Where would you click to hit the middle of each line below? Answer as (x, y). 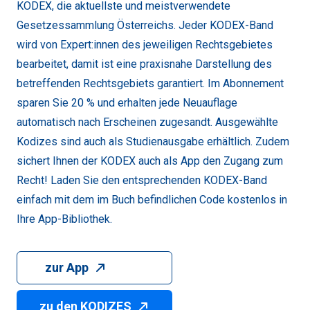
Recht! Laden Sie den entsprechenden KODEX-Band (142, 180)
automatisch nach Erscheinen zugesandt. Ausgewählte (147, 122)
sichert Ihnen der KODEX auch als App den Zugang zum (150, 161)
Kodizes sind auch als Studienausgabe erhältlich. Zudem (153, 141)
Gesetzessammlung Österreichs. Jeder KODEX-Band (145, 25)
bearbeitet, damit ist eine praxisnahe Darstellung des (144, 64)
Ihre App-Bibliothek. (64, 219)
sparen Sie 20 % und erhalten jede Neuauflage (127, 102)
